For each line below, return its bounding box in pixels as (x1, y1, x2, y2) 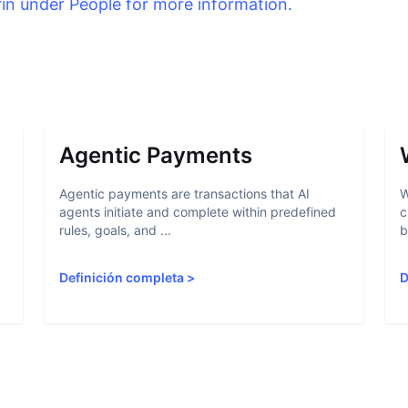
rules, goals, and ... (59, 222, 172, 238)
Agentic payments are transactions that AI (59, 186, 311, 201)
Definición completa (59, 270, 185, 285)
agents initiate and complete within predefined (59, 204, 337, 219)
